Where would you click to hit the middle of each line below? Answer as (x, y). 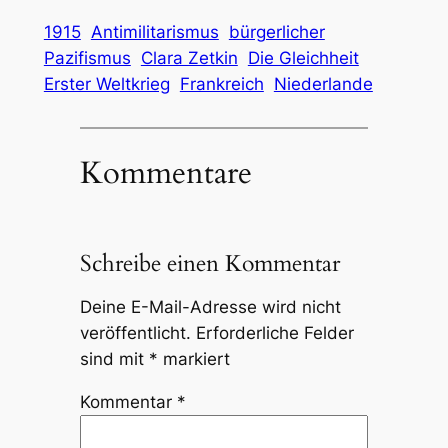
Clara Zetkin (189, 57)
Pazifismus (87, 57)
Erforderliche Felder (274, 332)
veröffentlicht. (135, 332)
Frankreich (221, 83)
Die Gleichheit (303, 57)
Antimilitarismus (154, 31)
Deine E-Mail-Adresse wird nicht (210, 306)
